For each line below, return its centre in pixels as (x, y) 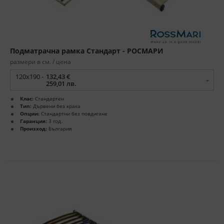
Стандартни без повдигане (73, 114)
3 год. (55, 121)
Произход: (33, 129)
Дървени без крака (56, 106)
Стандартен (49, 99)
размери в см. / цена (40, 62)
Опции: (30, 114)
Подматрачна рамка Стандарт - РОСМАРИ (87, 51)
